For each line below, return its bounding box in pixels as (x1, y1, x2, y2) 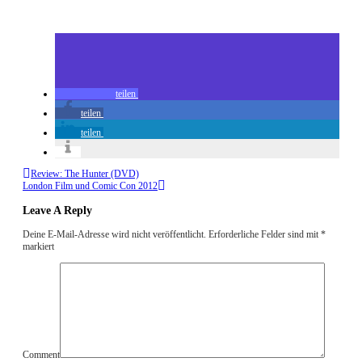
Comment (23, 348, 60, 360)
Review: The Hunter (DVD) (31, 167, 139, 179)
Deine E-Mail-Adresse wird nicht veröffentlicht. (23, 228, 206, 240)
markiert (23, 240, 54, 252)
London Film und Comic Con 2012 (23, 179, 158, 192)
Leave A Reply (23, 203, 92, 217)
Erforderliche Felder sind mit (208, 228, 321, 240)
